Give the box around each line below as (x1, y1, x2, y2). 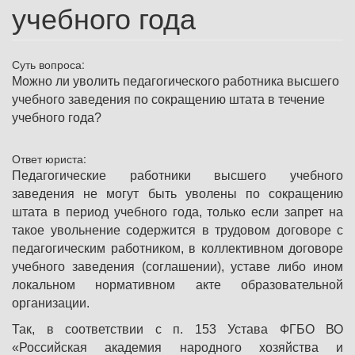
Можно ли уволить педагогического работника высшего (12, 74, 339, 89)
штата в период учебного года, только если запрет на (12, 205, 343, 219)
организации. (12, 296, 90, 311)
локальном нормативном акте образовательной (12, 278, 343, 292)
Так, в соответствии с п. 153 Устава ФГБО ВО (12, 323, 343, 337)
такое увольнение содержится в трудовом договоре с (12, 223, 343, 238)
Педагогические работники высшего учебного (12, 169, 343, 183)
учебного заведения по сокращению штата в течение (12, 93, 325, 107)
